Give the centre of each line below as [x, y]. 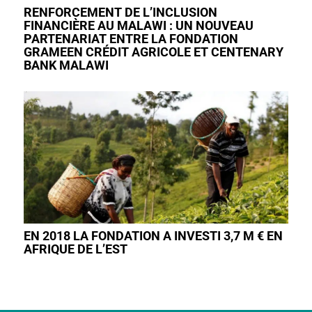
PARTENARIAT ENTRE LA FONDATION [131, 38]
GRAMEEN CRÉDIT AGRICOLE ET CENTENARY [153, 52]
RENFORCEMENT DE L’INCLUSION [120, 12]
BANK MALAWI [66, 65]
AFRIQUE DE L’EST [75, 249]
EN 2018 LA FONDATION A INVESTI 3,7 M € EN [153, 236]
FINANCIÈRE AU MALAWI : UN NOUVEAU [138, 25]
